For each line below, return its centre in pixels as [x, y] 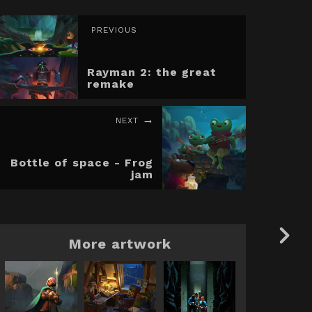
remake [111, 84]
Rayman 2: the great [152, 72]
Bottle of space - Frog [81, 163]
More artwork [120, 244]
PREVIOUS [115, 30]
